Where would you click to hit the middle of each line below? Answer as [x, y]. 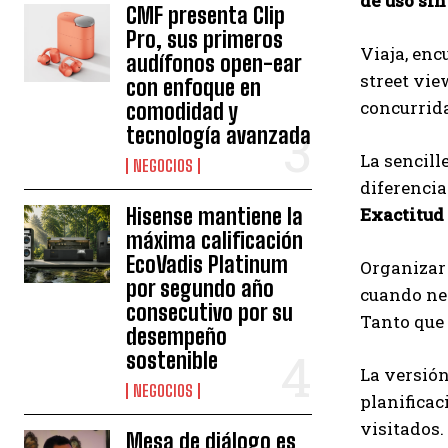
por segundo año [200, 288]
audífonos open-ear [214, 63]
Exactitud [402, 214]
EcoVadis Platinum [207, 264]
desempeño [177, 336]
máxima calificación [215, 240]
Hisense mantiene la [215, 216]
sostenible [172, 360]
